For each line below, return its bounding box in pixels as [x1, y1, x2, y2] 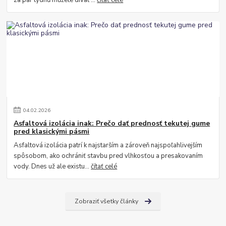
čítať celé [91, 162, 118, 171]
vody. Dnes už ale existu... [14, 162, 91, 171]
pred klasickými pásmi [14, 127, 90, 137]
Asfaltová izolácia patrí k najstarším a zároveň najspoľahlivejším [14, 141, 203, 150]
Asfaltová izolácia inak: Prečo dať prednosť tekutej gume [14, 119, 210, 129]
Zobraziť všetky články [74, 197, 138, 206]
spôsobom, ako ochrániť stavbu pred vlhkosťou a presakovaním [14, 151, 203, 160]
